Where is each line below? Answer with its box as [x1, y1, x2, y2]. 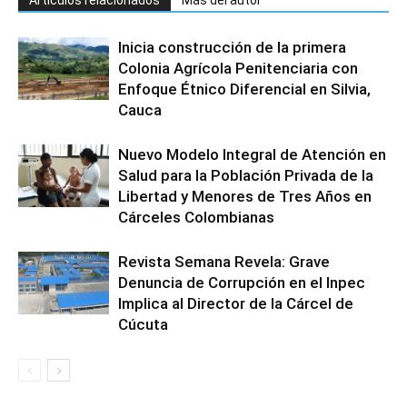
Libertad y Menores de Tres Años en [118, 186, 372, 205]
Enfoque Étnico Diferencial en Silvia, [118, 79, 371, 98]
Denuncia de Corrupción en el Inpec [118, 273, 365, 292]
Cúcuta [118, 314, 168, 333]
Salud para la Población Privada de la [118, 165, 373, 184]
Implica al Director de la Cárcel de [118, 293, 353, 313]
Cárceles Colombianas [118, 207, 274, 226]
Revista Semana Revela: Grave [118, 252, 330, 271]
